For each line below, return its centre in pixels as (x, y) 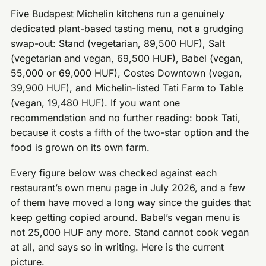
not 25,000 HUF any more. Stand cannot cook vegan (130, 232)
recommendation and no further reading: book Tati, (126, 118)
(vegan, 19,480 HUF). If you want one (96, 103)
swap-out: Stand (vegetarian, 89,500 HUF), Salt (118, 44)
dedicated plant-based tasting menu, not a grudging (127, 29)
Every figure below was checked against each (114, 173)
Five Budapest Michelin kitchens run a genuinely (118, 14)
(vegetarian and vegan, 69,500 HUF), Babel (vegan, (127, 58)
